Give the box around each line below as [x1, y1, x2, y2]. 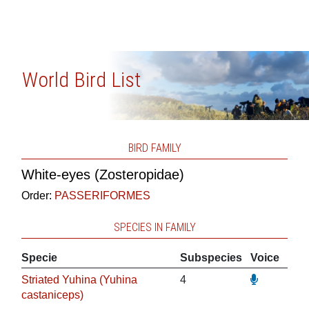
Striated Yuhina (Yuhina [21, 274, 137, 286]
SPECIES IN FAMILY [113, 221, 196, 234]
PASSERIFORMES [54, 190, 150, 201]
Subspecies [179, 252, 242, 263]
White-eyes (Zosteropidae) [21, 167, 184, 182]
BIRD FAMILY [128, 141, 181, 154]
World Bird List [21, 68, 141, 92]
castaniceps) [21, 289, 83, 301]
